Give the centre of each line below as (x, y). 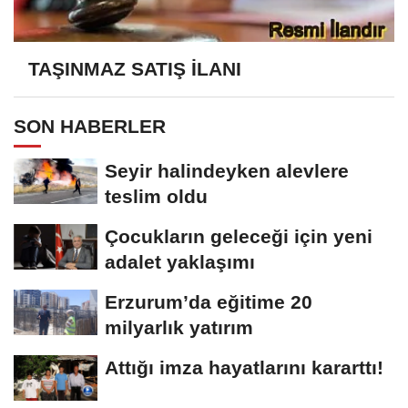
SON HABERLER (90, 127)
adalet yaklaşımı (180, 262)
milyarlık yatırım (179, 328)
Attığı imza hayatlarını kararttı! (244, 368)
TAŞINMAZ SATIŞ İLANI (135, 68)
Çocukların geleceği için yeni (239, 237)
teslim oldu (156, 197)
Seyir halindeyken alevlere (227, 171)
